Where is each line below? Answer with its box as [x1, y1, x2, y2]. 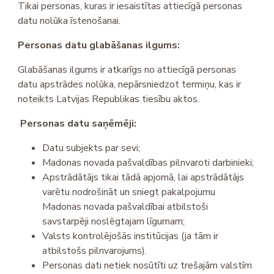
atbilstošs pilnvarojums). [42, 244, 147, 258]
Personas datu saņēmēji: [20, 117, 137, 131]
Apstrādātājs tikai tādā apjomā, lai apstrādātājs [42, 171, 245, 185]
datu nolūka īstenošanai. [18, 14, 121, 28]
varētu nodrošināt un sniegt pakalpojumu [42, 185, 216, 199]
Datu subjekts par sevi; [42, 141, 141, 155]
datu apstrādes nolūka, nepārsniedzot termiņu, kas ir [18, 78, 242, 92]
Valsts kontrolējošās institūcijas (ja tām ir [42, 229, 219, 243]
